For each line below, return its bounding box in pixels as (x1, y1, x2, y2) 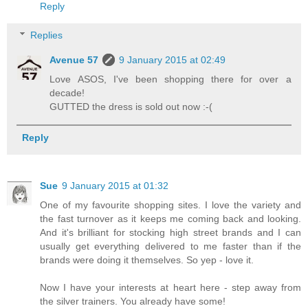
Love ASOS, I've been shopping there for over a (49, 73, 291, 85)
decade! (49, 87, 85, 98)
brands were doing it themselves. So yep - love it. (40, 254, 254, 266)
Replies (30, 29, 63, 41)
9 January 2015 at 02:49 (119, 54, 226, 65)
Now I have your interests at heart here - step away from (40, 282, 301, 294)
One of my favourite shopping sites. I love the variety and (40, 199, 301, 211)
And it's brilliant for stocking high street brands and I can (40, 227, 301, 239)
